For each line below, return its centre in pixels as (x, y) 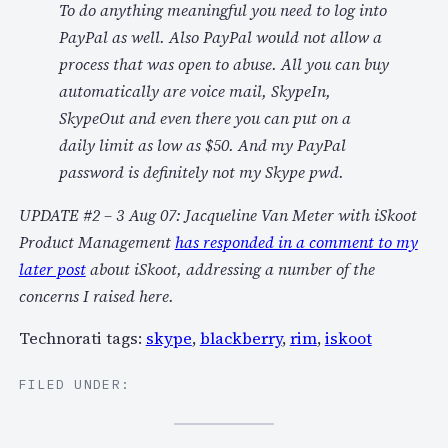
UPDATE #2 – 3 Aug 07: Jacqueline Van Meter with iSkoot (217, 215)
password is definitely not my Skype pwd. (201, 172)
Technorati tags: (82, 338)
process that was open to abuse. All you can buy (223, 64)
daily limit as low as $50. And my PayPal (202, 145)
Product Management (96, 242)
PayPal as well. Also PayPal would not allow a (220, 37)
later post (52, 269)
